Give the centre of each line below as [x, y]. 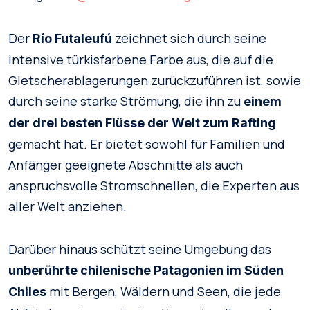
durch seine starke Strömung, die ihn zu [126, 101]
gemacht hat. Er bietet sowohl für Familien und [147, 144]
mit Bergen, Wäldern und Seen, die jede [164, 291]
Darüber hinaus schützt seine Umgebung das [140, 249]
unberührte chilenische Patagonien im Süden [146, 270]
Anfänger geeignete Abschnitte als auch [126, 165]
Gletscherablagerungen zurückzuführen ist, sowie [155, 80]
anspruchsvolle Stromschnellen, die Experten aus [154, 185]
